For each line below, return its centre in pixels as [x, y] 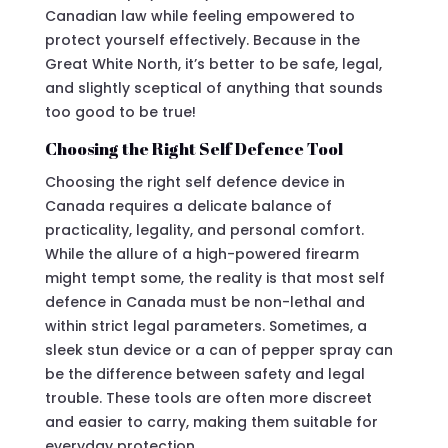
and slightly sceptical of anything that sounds [213, 87]
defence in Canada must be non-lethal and [204, 301]
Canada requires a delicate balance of [188, 205]
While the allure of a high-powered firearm [201, 253]
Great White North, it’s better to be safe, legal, [213, 63]
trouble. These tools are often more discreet [208, 397]
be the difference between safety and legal [204, 373]
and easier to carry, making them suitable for [211, 421]
